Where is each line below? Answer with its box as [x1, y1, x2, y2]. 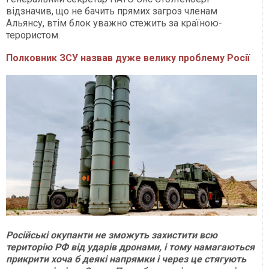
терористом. [6, 29, 60, 41]
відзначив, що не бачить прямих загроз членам [6, 5, 217, 17]
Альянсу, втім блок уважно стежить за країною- [6, 17, 222, 29]
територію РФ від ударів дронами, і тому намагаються [6, 241, 255, 253]
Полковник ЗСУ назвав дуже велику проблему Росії [6, 52, 250, 64]
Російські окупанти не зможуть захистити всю [6, 229, 217, 241]
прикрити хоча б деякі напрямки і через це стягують [6, 253, 246, 265]
